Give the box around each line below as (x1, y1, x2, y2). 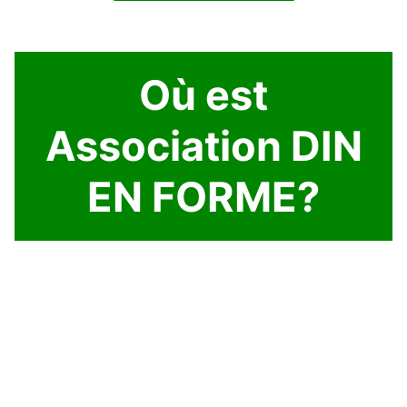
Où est (139, 69, 268, 120)
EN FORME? (87, 171, 320, 222)
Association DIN (45, 120, 362, 171)
